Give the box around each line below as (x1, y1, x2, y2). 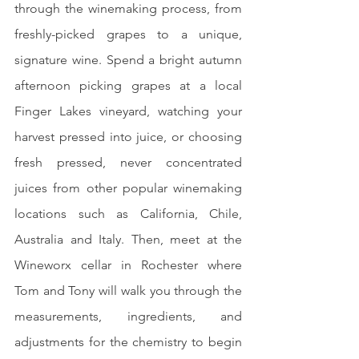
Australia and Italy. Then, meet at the (14, 232, 242, 248)
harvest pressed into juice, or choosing (14, 129, 242, 145)
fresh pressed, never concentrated (14, 155, 242, 171)
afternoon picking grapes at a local (14, 78, 242, 94)
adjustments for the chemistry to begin (14, 334, 242, 350)
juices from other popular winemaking (14, 180, 242, 196)
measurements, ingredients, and (14, 309, 242, 325)
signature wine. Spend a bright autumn (14, 52, 242, 68)
